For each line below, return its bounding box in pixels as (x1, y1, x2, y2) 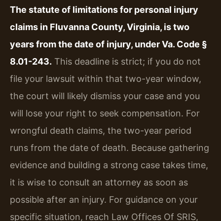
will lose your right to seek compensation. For (10, 108, 200, 118)
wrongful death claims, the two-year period (10, 125, 191, 136)
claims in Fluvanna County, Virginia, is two (10, 21, 189, 32)
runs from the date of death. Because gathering (10, 142, 209, 153)
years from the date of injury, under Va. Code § (10, 38, 207, 49)
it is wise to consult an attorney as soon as (10, 177, 188, 187)
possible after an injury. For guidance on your (10, 194, 198, 205)
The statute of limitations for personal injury (10, 4, 198, 15)
